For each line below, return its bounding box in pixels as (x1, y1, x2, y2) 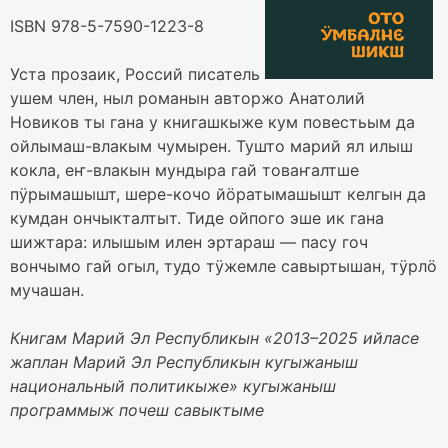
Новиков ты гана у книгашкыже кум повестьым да (10, 111, 415, 132)
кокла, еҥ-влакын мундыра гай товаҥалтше (10, 159, 359, 180)
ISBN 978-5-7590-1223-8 (10, 15, 204, 36)
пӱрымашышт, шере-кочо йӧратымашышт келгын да (10, 183, 426, 204)
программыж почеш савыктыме (10, 399, 264, 420)
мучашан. (10, 279, 84, 300)
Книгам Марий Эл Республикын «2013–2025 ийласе (10, 327, 419, 348)
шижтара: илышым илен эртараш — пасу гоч (10, 231, 368, 252)
